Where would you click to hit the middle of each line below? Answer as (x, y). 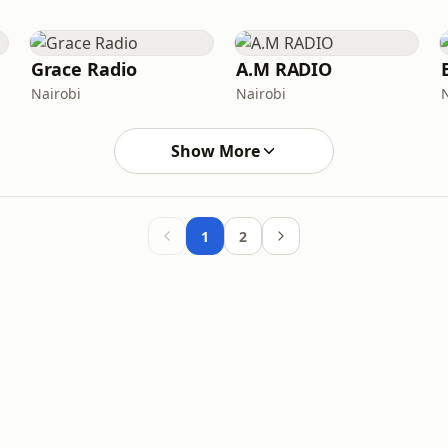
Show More (215, 151)
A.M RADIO (284, 69)
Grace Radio (83, 69)
